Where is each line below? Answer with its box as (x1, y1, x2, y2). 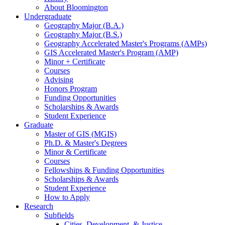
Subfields (44, 211, 74, 220)
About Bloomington (44, 3, 108, 12)
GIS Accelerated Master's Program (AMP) (44, 48, 178, 57)
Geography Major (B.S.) (44, 30, 122, 39)
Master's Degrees (71, 139, 127, 148)
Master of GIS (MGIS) (44, 130, 117, 139)
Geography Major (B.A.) (44, 21, 124, 30)
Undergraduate (24, 12, 71, 21)
